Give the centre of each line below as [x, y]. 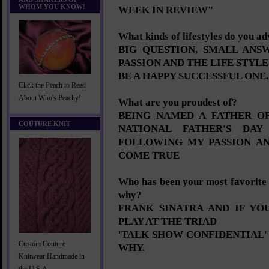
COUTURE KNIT [44, 124]
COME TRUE [149, 155]
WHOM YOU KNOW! [52, 7]
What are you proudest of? [178, 102]
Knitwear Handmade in [52, 257]
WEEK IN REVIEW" [166, 10]
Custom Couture [42, 244]
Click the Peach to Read [52, 86]
